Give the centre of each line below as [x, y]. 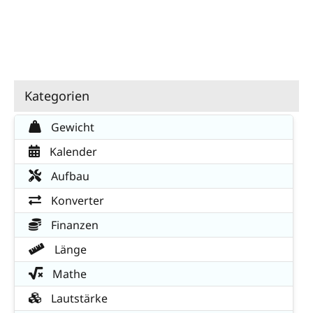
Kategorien [57, 96]
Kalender [72, 152]
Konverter [76, 201]
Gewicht [71, 128]
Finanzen [73, 225]
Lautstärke [78, 299]
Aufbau [69, 176]
